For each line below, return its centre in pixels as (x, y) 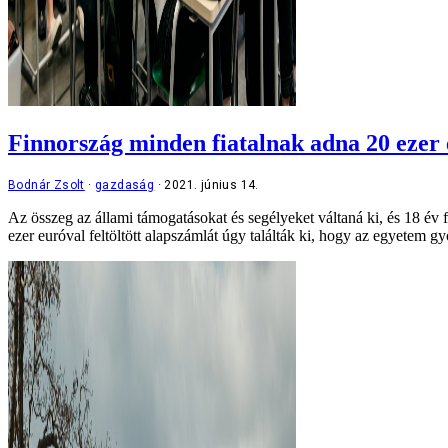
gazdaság (125, 184)
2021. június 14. (211, 184)
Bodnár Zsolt (46, 184)
